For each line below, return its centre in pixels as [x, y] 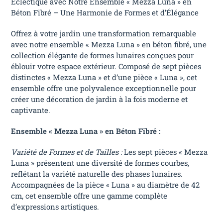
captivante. [31, 110]
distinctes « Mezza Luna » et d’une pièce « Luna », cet [104, 77]
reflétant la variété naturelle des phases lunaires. [97, 174]
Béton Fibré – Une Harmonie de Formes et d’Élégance [105, 13]
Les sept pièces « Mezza [165, 152]
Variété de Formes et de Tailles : [67, 152]
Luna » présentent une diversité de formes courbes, [100, 163]
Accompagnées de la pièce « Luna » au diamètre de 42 [106, 185]
